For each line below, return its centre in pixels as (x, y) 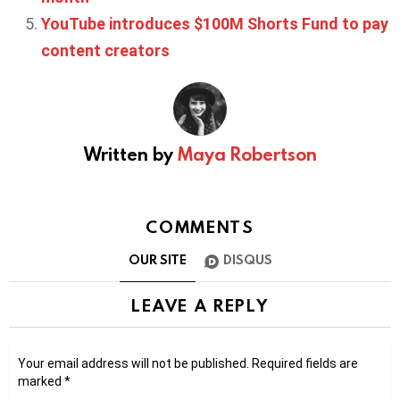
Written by (130, 154)
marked (41, 381)
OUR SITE (157, 259)
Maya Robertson (247, 154)
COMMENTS (200, 227)
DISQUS (247, 259)
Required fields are (305, 363)
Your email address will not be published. (133, 363)
